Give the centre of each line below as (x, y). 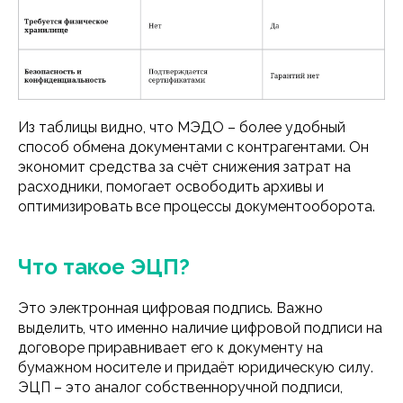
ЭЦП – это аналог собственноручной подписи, (180, 387)
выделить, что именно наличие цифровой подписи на (200, 327)
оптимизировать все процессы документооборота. (197, 206)
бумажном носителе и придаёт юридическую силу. (196, 367)
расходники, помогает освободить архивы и (171, 186)
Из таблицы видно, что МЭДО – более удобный (182, 127)
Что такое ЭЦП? (104, 266)
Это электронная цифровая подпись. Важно (170, 308)
